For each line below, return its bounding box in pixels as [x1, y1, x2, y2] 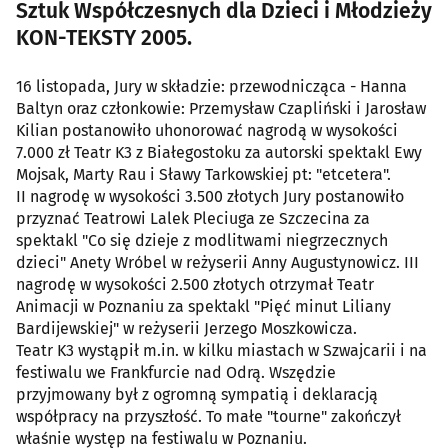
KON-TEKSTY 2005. [16, 25, 192, 52]
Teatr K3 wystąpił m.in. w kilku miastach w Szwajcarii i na [16, 341, 427, 361]
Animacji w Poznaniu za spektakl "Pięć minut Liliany [16, 297, 391, 317]
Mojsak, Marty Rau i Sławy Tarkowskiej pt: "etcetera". [16, 165, 391, 185]
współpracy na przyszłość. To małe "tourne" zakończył [16, 407, 401, 427]
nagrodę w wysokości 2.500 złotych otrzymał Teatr [16, 275, 374, 295]
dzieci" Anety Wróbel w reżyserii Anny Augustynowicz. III [16, 253, 419, 273]
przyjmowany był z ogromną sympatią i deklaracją [16, 385, 378, 405]
